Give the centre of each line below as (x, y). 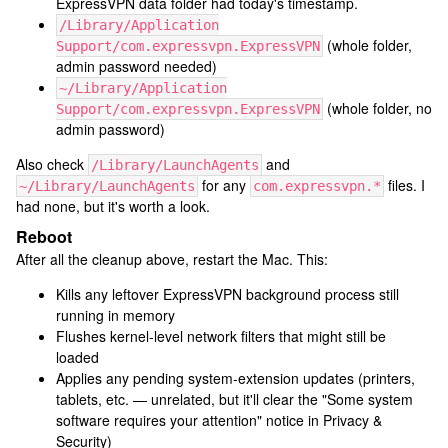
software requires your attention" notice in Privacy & (219, 420)
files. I (404, 185)
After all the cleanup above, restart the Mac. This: (172, 259)
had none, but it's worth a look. (113, 206)
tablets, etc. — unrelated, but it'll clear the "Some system (234, 399)
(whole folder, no (377, 108)
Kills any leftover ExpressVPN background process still (227, 294)
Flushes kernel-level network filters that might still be (221, 336)
